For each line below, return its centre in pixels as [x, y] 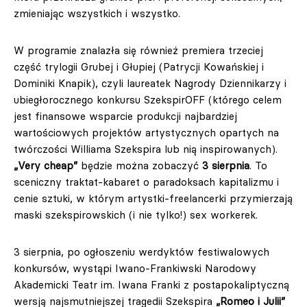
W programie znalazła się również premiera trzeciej [138, 50]
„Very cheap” [46, 165]
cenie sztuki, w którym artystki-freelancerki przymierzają [153, 198]
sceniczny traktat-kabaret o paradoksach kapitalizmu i [146, 182]
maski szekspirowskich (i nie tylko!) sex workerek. [136, 215]
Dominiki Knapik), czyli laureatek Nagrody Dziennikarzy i [150, 83]
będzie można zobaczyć [140, 165]
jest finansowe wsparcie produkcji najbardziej [125, 116]
